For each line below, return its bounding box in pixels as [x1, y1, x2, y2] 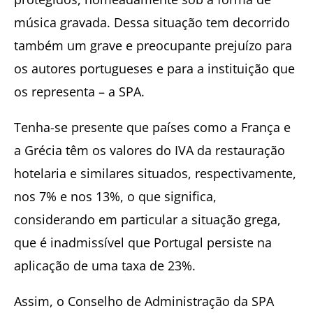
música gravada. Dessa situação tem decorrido [14, 13, 290, 31]
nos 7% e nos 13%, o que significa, [14, 187, 217, 205]
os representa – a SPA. [14, 82, 145, 100]
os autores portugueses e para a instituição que [14, 59, 295, 77]
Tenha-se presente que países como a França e [14, 118, 291, 136]
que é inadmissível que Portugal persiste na [14, 233, 272, 251]
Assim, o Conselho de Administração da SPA [14, 292, 274, 310]
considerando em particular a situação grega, [14, 210, 281, 228]
